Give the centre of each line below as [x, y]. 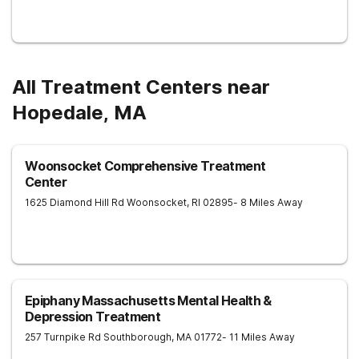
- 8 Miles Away [268, 202]
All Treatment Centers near [141, 87]
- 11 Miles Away [258, 337]
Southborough [137, 337]
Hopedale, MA [79, 113]
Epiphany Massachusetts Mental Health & [148, 301]
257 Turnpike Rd [63, 337]
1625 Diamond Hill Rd [75, 202]
